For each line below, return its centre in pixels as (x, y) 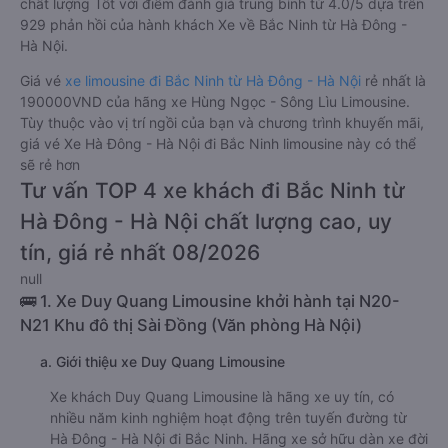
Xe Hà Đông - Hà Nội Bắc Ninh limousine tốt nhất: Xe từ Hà (211, 33)
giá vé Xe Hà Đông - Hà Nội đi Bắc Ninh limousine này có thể (218, 215)
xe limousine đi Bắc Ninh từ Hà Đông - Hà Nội (213, 152)
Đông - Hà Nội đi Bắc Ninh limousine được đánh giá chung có (220, 54)
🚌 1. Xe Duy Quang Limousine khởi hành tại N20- (210, 373)
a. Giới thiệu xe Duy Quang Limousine (162, 433)
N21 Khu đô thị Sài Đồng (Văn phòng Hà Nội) (191, 397)
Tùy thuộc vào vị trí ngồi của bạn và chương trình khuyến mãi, (222, 194)
